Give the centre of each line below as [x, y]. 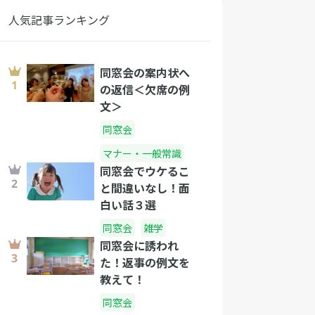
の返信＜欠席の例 [145, 89]
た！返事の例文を [145, 262]
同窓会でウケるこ [145, 171]
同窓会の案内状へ [145, 72]
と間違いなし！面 [145, 188]
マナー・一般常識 [142, 153]
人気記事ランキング [59, 20]
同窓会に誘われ [139, 245]
